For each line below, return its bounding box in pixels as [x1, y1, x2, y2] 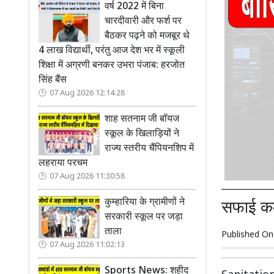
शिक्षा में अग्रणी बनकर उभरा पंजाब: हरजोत [39, 59, 185, 72]
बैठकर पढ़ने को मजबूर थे [105, 30, 190, 43]
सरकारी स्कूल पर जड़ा [105, 211, 183, 224]
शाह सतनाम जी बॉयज [105, 113, 179, 126]
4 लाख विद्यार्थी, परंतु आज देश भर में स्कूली [39, 45, 185, 57]
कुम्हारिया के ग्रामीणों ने [105, 196, 185, 209]
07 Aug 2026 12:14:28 [50, 89, 125, 98]
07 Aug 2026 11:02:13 [50, 240, 125, 250]
